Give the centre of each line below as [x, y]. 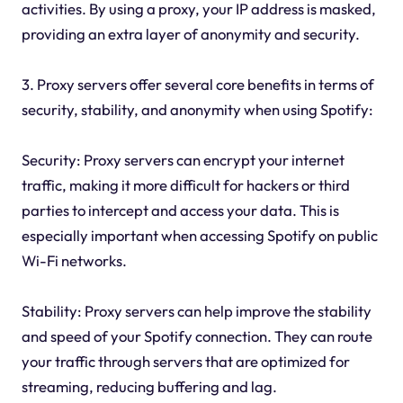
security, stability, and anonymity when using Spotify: [197, 110]
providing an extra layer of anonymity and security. [190, 34]
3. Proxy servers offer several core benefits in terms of [197, 85]
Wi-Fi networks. [74, 261]
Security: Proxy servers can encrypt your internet [183, 160]
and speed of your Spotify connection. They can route [197, 336]
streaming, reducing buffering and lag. [149, 387]
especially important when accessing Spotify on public [199, 236]
